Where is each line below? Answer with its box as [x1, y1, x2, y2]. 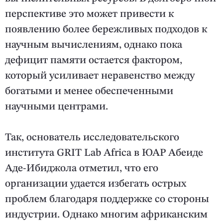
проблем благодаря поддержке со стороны [5, 194, 209, 205]
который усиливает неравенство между [5, 71, 195, 82]
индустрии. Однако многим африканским [5, 210, 208, 221]
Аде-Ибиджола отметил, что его [5, 163, 158, 174]
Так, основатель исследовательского [5, 132, 179, 143]
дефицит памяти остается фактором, [5, 55, 182, 66]
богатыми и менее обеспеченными [5, 86, 173, 97]
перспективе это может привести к [5, 9, 174, 20]
